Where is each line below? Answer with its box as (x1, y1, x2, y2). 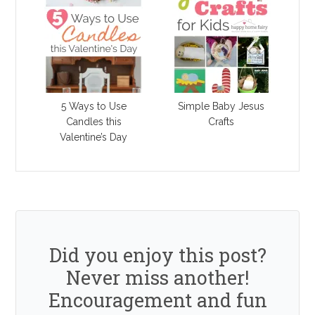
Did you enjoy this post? (49, 242, 266, 267)
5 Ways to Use (60, 100, 127, 112)
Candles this (65, 115, 122, 127)
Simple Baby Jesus (178, 100, 265, 112)
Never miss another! (66, 264, 249, 290)
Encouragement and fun (48, 287, 267, 312)
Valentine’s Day (60, 131, 128, 143)
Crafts (208, 115, 235, 127)
